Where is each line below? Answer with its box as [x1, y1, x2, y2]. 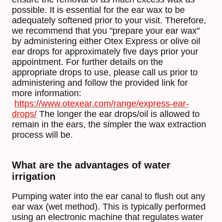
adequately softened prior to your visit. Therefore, [12, 15, 206, 26]
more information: [12, 88, 81, 99]
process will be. [12, 130, 73, 140]
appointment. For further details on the [12, 57, 163, 67]
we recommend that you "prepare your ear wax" [12, 26, 200, 36]
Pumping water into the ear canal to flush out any [12, 191, 205, 202]
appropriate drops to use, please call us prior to [12, 67, 198, 78]
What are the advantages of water [12, 160, 170, 171]
